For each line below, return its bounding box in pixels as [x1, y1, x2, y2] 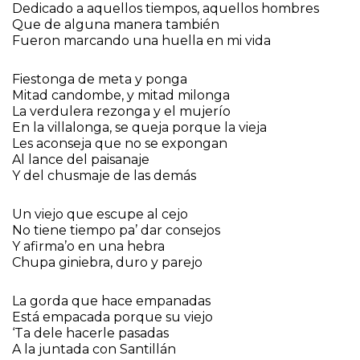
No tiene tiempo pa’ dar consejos [12, 223, 220, 239]
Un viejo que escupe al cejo [12, 207, 188, 223]
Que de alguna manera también [12, 17, 219, 33]
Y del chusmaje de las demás [12, 168, 196, 184]
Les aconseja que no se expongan [12, 136, 227, 152]
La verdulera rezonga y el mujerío [12, 104, 231, 120]
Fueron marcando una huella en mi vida [12, 33, 271, 49]
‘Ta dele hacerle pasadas [12, 325, 169, 342]
